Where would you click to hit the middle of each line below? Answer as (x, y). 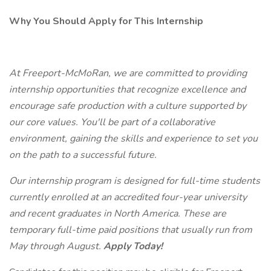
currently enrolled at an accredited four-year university (128, 197)
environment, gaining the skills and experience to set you (133, 139)
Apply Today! (134, 246)
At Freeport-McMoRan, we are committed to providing (128, 73)
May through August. (56, 246)
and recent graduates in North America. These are (118, 214)
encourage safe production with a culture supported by (128, 106)
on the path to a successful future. (83, 155)
